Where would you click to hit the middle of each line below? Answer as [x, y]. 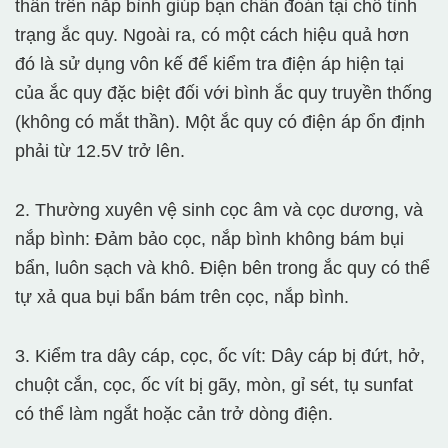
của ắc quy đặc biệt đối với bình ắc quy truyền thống [223, 93]
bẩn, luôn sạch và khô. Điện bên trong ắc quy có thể [222, 268]
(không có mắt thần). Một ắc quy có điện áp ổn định [220, 122]
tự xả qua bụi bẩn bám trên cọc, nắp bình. [182, 297]
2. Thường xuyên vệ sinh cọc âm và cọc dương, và [219, 210]
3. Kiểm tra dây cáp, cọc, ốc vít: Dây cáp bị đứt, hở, [220, 356]
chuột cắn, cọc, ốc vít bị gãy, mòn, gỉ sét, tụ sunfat [214, 385]
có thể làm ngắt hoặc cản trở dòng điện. [174, 414]
